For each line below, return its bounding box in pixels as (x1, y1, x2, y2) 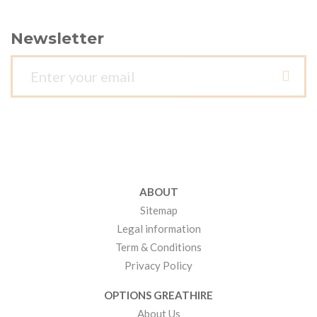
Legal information (116, 222, 201, 235)
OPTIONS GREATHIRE (104, 289, 213, 301)
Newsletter (11, 29, 104, 48)
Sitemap (139, 204, 178, 217)
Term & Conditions (115, 241, 202, 253)
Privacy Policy (125, 259, 192, 272)
